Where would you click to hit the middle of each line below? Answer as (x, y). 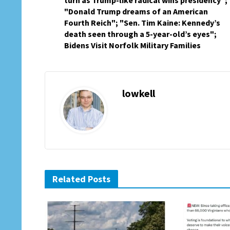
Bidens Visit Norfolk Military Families (132, 45)
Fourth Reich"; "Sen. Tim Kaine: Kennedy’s (142, 23)
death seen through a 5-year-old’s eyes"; (140, 34)
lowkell (139, 93)
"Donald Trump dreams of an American (136, 11)
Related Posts (81, 179)
